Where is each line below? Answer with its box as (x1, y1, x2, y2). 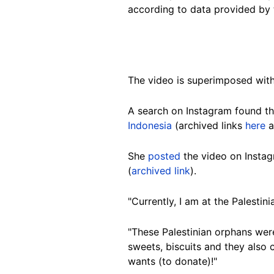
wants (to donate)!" (128, 254, 217, 267)
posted (148, 149, 180, 162)
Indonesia (128, 119, 172, 131)
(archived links (172, 119, 245, 131)
